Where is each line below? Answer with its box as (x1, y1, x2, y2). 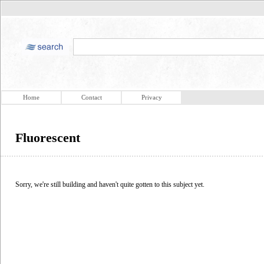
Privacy (141, 94, 162, 101)
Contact (81, 94, 102, 101)
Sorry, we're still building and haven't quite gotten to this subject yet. (15, 180, 204, 189)
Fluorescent (15, 130, 80, 145)
